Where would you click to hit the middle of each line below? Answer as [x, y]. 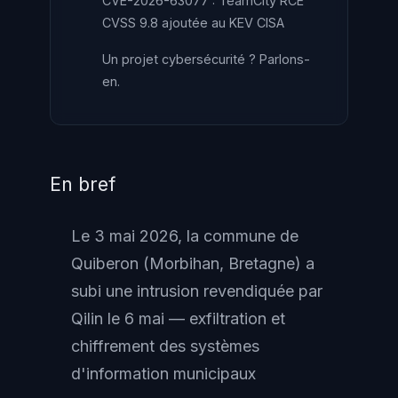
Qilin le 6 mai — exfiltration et [178, 318]
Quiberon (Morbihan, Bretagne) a [193, 263]
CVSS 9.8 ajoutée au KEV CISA [193, 23]
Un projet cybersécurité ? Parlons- [206, 59]
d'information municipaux [163, 374]
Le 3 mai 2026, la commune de [185, 236]
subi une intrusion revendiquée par [197, 291]
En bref [83, 184]
